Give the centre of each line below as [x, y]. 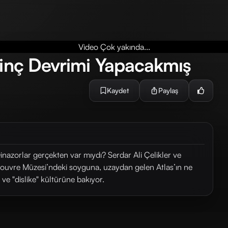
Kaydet [118, 90]
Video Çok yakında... [114, 47]
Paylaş [168, 90]
